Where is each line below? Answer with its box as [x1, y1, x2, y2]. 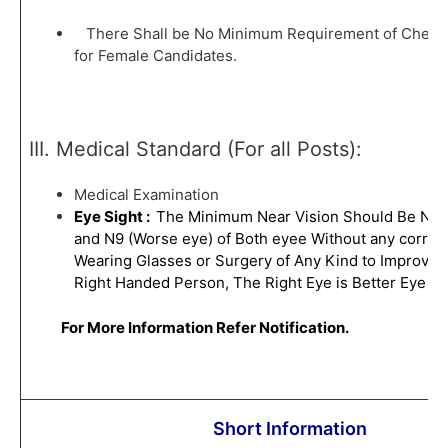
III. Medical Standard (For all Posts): [28, 137, 368, 162]
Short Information [212, 417, 371, 439]
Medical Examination [73, 185, 223, 205]
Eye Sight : [73, 207, 156, 227]
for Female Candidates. [73, 46, 241, 66]
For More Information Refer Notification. [60, 317, 349, 337]
